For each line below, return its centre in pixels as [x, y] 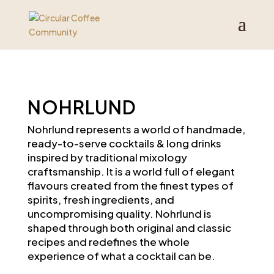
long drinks [194, 143]
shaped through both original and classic [129, 228]
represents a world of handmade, [159, 129]
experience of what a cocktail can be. [121, 256]
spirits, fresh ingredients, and [101, 199]
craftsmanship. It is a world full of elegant [131, 171]
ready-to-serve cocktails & [97, 143]
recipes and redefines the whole [108, 242]
